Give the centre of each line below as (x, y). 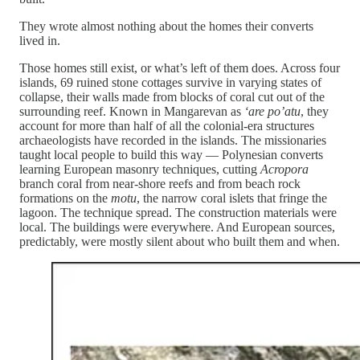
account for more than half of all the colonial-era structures (167, 125)
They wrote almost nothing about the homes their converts (166, 26)
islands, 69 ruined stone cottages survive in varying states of (170, 82)
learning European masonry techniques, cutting (140, 169)
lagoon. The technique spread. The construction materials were (178, 212)
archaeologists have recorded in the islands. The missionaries (173, 140)
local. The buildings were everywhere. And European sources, (177, 227)
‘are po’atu (272, 111)
